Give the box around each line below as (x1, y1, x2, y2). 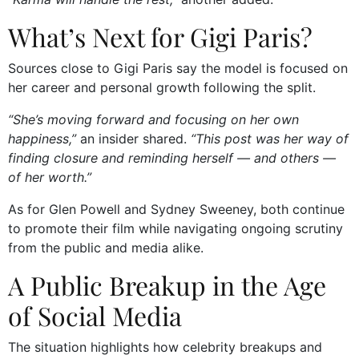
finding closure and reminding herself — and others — (8, 150, 336, 167)
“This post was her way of (191, 131, 349, 147)
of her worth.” (8, 169, 91, 186)
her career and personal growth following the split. (8, 79, 316, 96)
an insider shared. (76, 131, 191, 147)
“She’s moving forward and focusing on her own (8, 111, 299, 128)
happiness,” (8, 131, 76, 147)
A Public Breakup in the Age (8, 268, 326, 303)
